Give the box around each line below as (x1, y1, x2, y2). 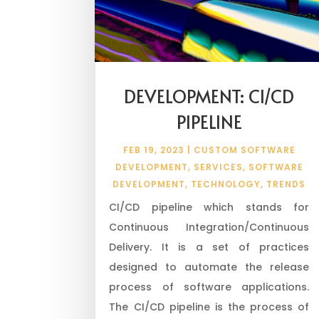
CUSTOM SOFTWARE (193, 143, 296, 156)
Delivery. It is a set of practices (109, 239, 310, 254)
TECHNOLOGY (191, 177, 261, 190)
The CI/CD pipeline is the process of (109, 299, 310, 314)
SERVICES (193, 160, 243, 173)
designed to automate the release (109, 259, 310, 274)
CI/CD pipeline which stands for (109, 199, 310, 214)
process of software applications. (109, 279, 310, 294)
